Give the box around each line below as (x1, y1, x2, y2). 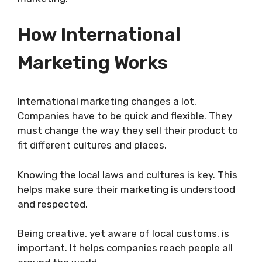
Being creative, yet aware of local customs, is (18, 227, 229, 240)
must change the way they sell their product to (18, 125, 238, 137)
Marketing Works (18, 51, 168, 74)
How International (18, 23, 181, 46)
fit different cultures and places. (18, 139, 167, 151)
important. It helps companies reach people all (18, 242, 233, 254)
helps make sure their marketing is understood (18, 183, 235, 195)
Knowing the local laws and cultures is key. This (18, 168, 237, 181)
